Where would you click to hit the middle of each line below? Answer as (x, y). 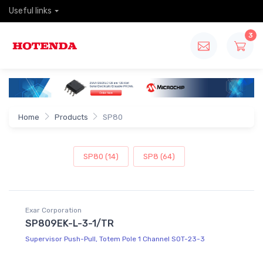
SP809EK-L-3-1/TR (70, 223)
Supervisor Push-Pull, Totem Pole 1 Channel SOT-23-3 (115, 239)
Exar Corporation (53, 210)
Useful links (30, 11)
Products (71, 117)
